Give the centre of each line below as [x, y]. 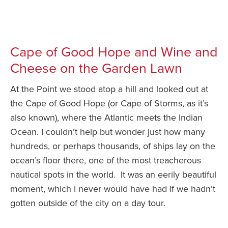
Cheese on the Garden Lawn [96, 69]
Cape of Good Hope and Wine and [114, 52]
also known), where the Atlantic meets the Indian [106, 118]
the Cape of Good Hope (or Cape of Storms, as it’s [109, 104]
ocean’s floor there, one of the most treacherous [106, 161]
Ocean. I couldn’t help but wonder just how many [108, 132]
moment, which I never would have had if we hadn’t [113, 189]
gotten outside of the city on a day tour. [88, 203]
